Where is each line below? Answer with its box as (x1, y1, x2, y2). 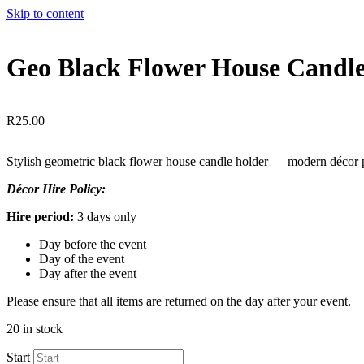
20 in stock (6, 321, 63, 336)
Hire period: (6, 209, 74, 223)
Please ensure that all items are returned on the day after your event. (6, 293, 351, 308)
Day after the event (39, 266, 136, 280)
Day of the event (39, 251, 124, 266)
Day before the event (39, 236, 146, 251)
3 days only (74, 209, 136, 223)
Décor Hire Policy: (6, 181, 106, 196)
